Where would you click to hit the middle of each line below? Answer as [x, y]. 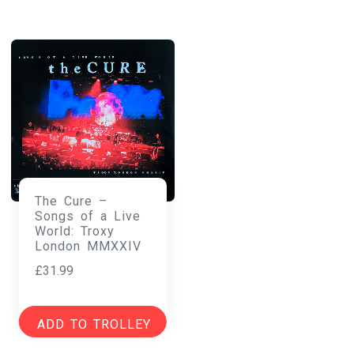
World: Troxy [75, 232]
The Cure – [72, 201]
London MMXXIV [88, 247]
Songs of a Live [88, 217]
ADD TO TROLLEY [94, 325]
